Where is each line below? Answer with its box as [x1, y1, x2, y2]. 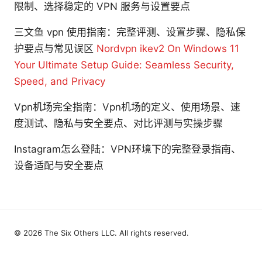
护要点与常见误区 [14, 43, 96, 55]
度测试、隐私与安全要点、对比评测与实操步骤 [14, 118, 223, 130]
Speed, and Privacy [14, 75, 105, 88]
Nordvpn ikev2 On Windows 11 [96, 43, 239, 55]
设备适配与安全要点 [14, 160, 104, 172]
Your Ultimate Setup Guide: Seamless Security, [14, 59, 234, 71]
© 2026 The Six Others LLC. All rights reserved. [14, 228, 189, 238]
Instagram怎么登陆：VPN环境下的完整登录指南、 [14, 143, 241, 156]
